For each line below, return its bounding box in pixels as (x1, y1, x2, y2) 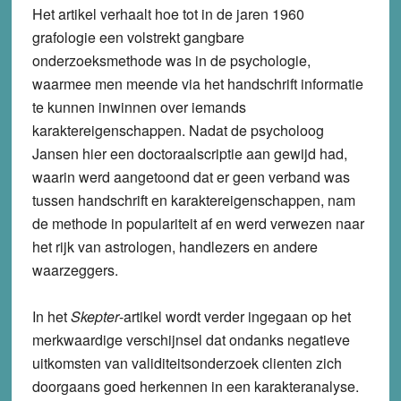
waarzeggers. (31, 259, 118, 280)
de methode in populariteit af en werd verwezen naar (31, 212, 364, 234)
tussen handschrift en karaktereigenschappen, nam (31, 189, 355, 210)
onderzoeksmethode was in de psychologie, (31, 49, 311, 71)
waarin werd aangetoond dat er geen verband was (31, 166, 350, 187)
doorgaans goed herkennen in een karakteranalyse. (31, 375, 359, 397)
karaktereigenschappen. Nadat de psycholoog (31, 119, 324, 141)
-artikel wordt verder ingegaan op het (118, 305, 351, 327)
